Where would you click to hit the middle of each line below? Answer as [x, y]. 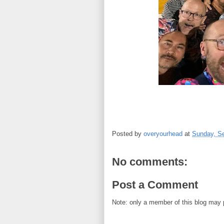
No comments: [150, 162]
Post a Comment [155, 184]
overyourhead [163, 134]
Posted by [128, 134]
